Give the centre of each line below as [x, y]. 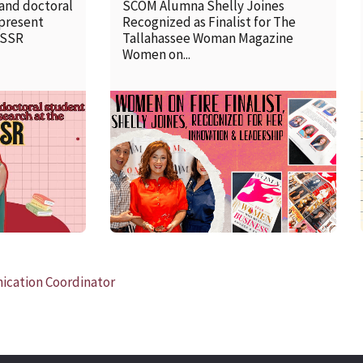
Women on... [157, 54]
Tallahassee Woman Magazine [208, 38]
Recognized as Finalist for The [209, 21]
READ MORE [199, 153]
